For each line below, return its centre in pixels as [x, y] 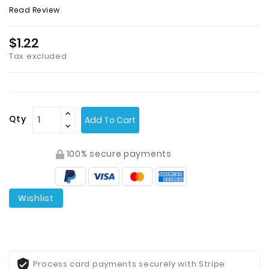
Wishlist [36, 198]
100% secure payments [118, 153]
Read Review [35, 10]
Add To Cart [110, 120]
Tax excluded [38, 56]
